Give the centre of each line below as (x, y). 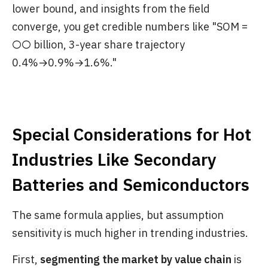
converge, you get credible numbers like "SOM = (130, 27)
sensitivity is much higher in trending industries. (130, 233)
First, (26, 260)
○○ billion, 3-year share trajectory (98, 45)
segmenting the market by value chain (136, 260)
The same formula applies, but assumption (118, 215)
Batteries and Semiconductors (131, 185)
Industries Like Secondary (114, 160)
